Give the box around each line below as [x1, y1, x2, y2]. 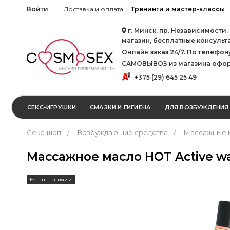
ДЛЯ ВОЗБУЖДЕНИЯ [164, 103, 229, 111]
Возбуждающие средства [77, 128, 168, 137]
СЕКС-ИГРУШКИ [27, 103, 76, 111]
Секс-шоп [27, 128, 61, 137]
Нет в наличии [30, 176, 72, 183]
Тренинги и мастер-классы [131, 5, 225, 13]
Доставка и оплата [64, 5, 123, 13]
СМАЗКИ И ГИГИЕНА [89, 103, 151, 111]
